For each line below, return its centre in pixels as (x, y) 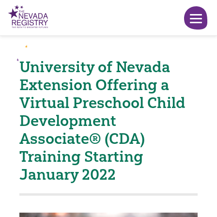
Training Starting (81, 156)
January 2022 (68, 174)
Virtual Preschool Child (102, 103)
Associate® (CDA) (82, 139)
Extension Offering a (94, 85)
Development (68, 121)
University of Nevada (95, 67)
